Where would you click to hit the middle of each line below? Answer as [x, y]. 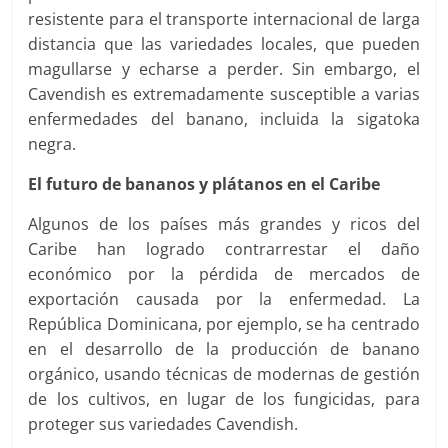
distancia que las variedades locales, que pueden [224, 44]
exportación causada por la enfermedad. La [224, 299]
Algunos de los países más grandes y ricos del [224, 224]
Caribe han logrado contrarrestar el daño [224, 249]
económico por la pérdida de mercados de [224, 274]
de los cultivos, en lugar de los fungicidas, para [224, 399]
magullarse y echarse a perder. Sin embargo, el [224, 69]
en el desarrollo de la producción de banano [224, 349]
